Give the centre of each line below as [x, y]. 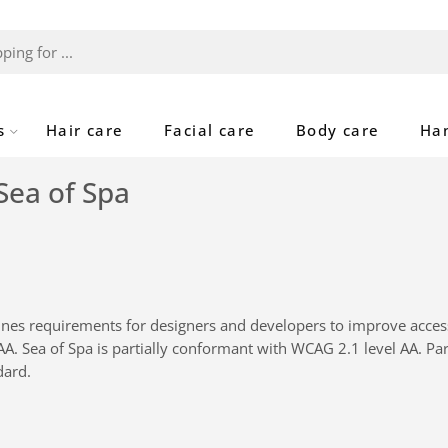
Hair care [84, 130]
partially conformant [182, 348]
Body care [337, 130]
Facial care [209, 130]
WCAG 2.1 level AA [354, 348]
